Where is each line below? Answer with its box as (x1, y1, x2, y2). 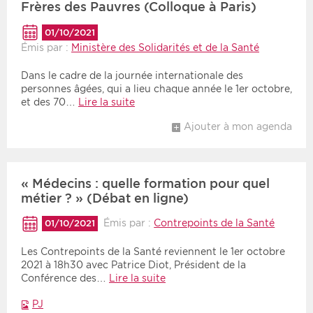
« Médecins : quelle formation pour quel (21, 175, 270, 191)
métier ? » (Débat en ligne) (21, 190, 189, 205)
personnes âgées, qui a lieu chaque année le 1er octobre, (21, 82, 292, 94)
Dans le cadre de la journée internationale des (21, 69, 243, 81)
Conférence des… (21, 272, 109, 284)
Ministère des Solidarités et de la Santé (71, 41, 259, 53)
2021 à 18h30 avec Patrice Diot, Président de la (21, 259, 246, 270)
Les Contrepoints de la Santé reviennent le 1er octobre (21, 245, 285, 257)
